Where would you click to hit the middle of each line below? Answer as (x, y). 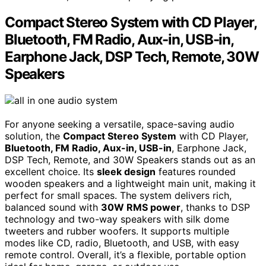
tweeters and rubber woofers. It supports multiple (117, 231)
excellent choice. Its (51, 171)
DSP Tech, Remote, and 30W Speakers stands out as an (130, 159)
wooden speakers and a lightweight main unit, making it (130, 183)
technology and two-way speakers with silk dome (117, 219)
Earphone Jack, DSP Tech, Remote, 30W (132, 56)
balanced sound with (53, 207)
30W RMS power (141, 207)
